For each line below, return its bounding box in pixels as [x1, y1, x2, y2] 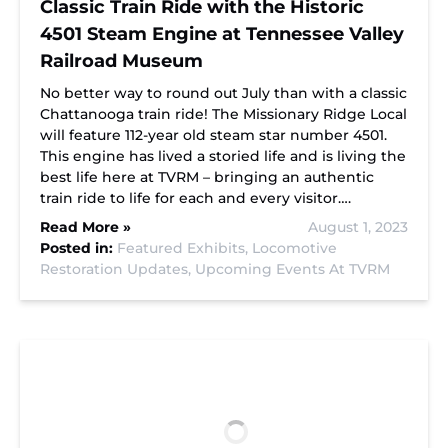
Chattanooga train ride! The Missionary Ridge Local [40, 105, 407, 123]
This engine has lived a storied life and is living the [40, 147, 406, 165]
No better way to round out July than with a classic [40, 84, 407, 102]
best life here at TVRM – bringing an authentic [40, 168, 374, 186]
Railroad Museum [40, 50, 203, 72]
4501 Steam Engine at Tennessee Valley [40, 23, 404, 45]
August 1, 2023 [308, 218, 408, 236]
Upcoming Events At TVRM [195, 260, 390, 278]
